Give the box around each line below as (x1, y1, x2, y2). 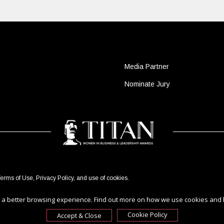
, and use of (73, 174, 106, 181)
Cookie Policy (127, 210, 167, 219)
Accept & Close (56, 210, 101, 220)
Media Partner (124, 62, 169, 70)
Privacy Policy (35, 174, 73, 181)
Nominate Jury (124, 80, 170, 88)
